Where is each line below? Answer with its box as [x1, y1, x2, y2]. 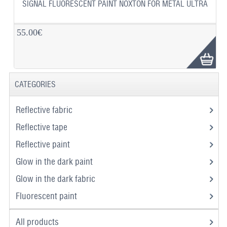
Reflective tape [15, 122, 69, 133]
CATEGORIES [14, 80, 56, 90]
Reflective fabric [15, 104, 74, 116]
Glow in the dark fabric [15, 173, 97, 184]
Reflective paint [15, 139, 72, 150]
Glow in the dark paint [15, 156, 95, 167]
